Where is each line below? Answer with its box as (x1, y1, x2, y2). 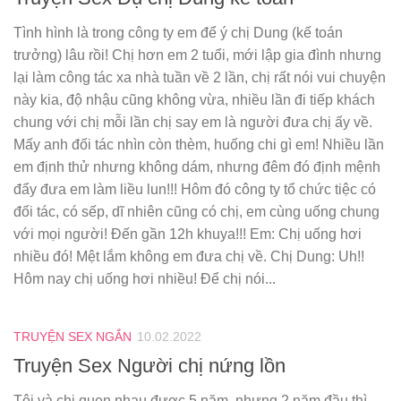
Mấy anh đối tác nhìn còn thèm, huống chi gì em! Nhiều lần (13, 137, 384, 153)
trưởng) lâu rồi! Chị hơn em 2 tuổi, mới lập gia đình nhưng (13, 47, 381, 64)
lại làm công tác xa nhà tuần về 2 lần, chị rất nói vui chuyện (13, 70, 386, 86)
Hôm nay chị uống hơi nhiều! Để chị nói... (13, 271, 276, 287)
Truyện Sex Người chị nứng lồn (13, 354, 286, 378)
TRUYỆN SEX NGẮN (13, 329, 132, 345)
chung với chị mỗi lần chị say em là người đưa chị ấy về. (13, 115, 372, 131)
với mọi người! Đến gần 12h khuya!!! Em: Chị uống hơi (13, 226, 362, 243)
